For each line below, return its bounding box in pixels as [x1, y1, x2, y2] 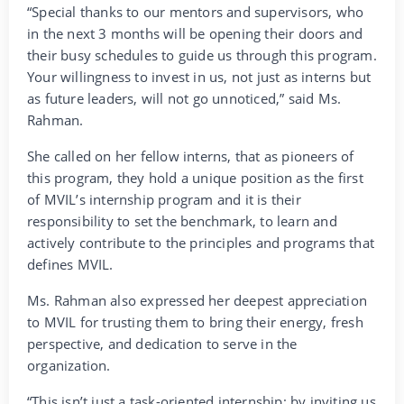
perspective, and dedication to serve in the [27, 335, 298, 353]
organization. [27, 356, 111, 375]
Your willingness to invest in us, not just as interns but [27, 68, 372, 87]
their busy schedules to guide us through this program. [27, 46, 377, 65]
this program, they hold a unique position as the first [27, 169, 363, 188]
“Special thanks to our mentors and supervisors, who [27, 3, 364, 22]
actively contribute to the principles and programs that [27, 234, 375, 252]
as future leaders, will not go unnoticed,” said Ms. [27, 89, 342, 108]
